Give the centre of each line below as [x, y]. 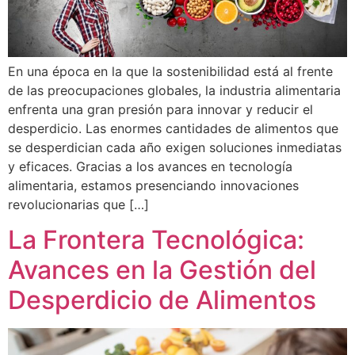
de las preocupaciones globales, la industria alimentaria [174, 90]
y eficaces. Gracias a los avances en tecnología [150, 166]
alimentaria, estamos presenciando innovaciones [153, 185]
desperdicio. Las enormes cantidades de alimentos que [173, 128]
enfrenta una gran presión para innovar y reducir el [160, 109]
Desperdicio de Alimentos [162, 300]
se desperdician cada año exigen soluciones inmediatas [175, 147]
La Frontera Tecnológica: [156, 240]
